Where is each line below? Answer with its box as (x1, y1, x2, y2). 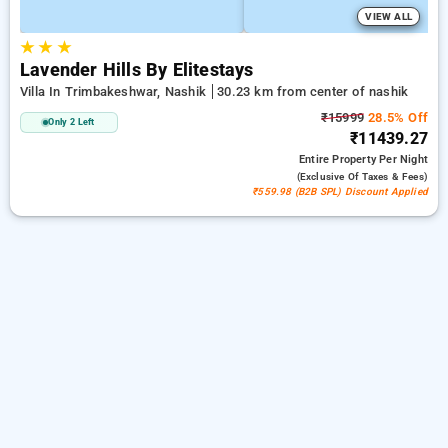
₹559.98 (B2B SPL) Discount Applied (252, 186, 428, 197)
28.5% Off (364, 110, 428, 125)
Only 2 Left (48, 117, 95, 127)
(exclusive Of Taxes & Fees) (296, 171, 428, 182)
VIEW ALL (365, 11, 412, 22)
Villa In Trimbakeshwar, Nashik (20, 84, 211, 99)
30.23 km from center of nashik (217, 84, 409, 99)
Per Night (379, 153, 428, 166)
